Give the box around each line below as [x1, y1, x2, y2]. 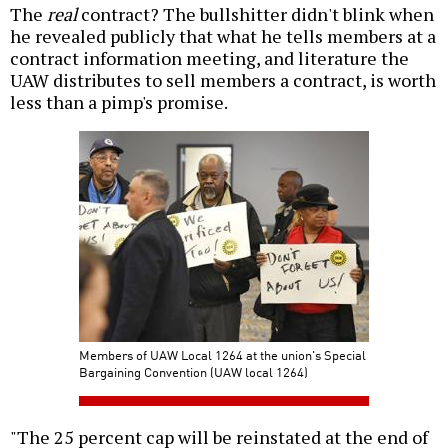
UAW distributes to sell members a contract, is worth [10, 68, 436, 93]
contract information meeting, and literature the [10, 46, 409, 71]
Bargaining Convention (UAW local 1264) [79, 362, 308, 382]
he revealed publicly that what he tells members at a [10, 24, 436, 49]
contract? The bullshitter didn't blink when [77, 2, 434, 27]
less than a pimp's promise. [10, 90, 228, 115]
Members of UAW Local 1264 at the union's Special [79, 345, 366, 365]
